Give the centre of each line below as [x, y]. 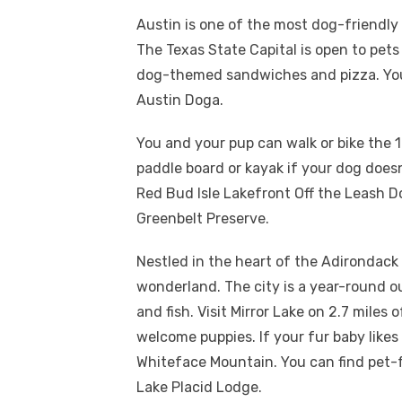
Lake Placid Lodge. [199, 387]
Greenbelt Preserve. [203, 218]
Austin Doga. [180, 100]
